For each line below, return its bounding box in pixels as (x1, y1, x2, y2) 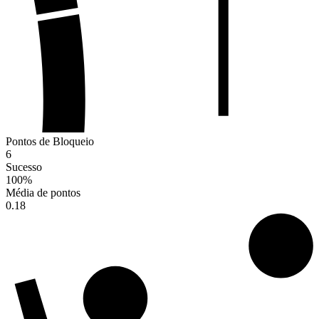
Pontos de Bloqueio (6, 135, 94, 148)
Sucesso (6, 161, 42, 174)
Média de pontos (6, 187, 80, 199)
